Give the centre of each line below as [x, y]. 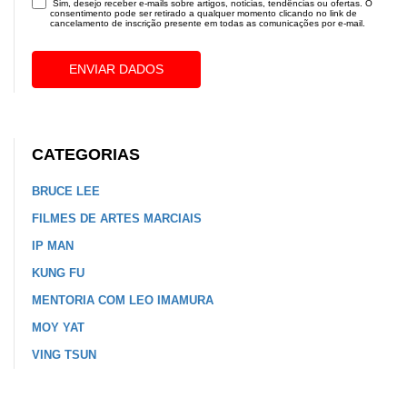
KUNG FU [58, 273]
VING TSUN [64, 354]
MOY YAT [58, 327]
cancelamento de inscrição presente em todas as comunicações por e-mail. [208, 23]
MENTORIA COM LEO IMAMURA [123, 300]
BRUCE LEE [66, 191]
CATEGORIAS [86, 154]
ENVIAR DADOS [116, 69]
